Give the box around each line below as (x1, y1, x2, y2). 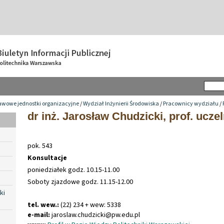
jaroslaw (50, 209, 76, 220)
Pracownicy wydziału (163, 99, 218, 108)
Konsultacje (27, 152, 67, 163)
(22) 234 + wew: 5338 (59, 199, 121, 210)
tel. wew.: (27, 199, 59, 210)
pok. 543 (27, 140, 52, 151)
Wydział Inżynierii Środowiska (83, 99, 160, 108)
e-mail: (27, 209, 50, 220)
